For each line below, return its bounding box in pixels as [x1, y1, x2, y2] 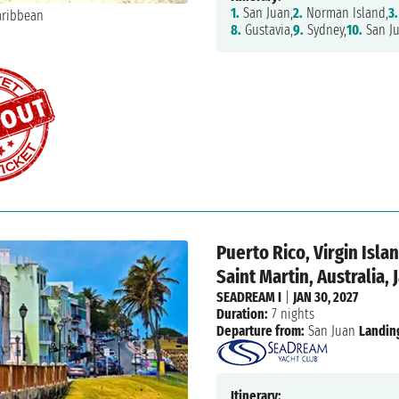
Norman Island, [302, 4, 388, 22]
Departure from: [216, 322, 305, 340]
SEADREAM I [216, 289, 281, 306]
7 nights [267, 305, 314, 323]
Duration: [216, 305, 268, 323]
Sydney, [303, 21, 346, 39]
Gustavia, [240, 21, 293, 39]
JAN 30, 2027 [292, 289, 358, 306]
